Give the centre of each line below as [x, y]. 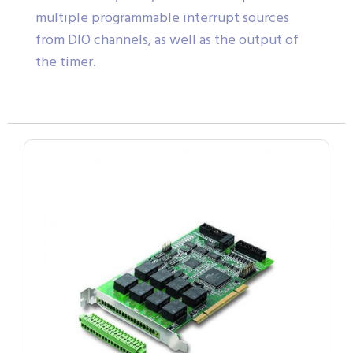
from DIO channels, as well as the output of [167, 40]
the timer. [66, 62]
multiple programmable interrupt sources [162, 18]
